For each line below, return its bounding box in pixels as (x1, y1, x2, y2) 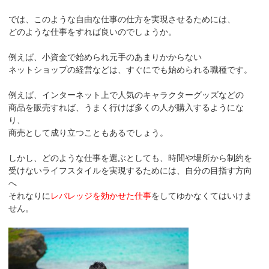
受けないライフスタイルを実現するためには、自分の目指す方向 (8, 165, 253, 175)
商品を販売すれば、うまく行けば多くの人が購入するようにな (8, 102, 244, 112)
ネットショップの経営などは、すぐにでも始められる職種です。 (8, 64, 253, 74)
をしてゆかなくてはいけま (151, 190, 253, 201)
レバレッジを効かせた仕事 (50, 190, 152, 201)
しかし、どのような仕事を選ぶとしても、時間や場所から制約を (8, 153, 253, 163)
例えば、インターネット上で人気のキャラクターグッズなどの (8, 89, 244, 100)
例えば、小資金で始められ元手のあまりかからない (8, 52, 202, 62)
